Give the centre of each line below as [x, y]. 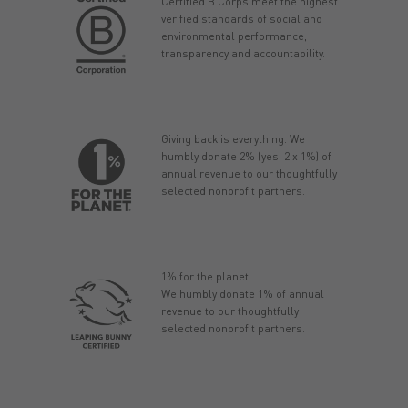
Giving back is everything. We [233, 139]
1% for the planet [204, 277]
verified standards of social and [241, 19]
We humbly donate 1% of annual [242, 294]
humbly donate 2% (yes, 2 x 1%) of [246, 157]
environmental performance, [234, 36]
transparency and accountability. [243, 54]
